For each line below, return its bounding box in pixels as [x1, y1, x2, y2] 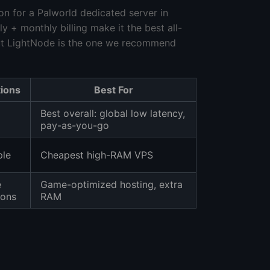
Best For [93, 83, 133, 96]
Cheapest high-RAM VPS [40, 148, 153, 161]
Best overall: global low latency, [40, 107, 185, 119]
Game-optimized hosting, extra [40, 178, 183, 190]
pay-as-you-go [40, 119, 109, 131]
